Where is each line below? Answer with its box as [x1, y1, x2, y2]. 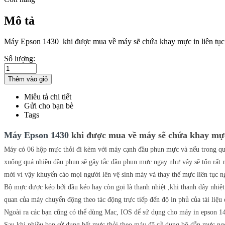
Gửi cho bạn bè [24, 101, 73, 110]
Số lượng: [4, 54, 35, 63]
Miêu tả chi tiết [24, 92, 71, 101]
